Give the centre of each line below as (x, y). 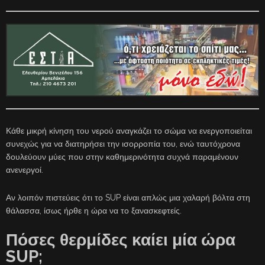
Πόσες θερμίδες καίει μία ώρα (121, 240)
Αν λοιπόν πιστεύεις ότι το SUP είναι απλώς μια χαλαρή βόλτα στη (128, 198)
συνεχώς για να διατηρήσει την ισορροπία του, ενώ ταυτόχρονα (123, 144)
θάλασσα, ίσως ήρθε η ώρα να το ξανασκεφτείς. (94, 211)
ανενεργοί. (25, 170)
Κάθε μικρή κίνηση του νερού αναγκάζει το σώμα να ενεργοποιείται (129, 131)
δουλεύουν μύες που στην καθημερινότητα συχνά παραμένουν (122, 157)
